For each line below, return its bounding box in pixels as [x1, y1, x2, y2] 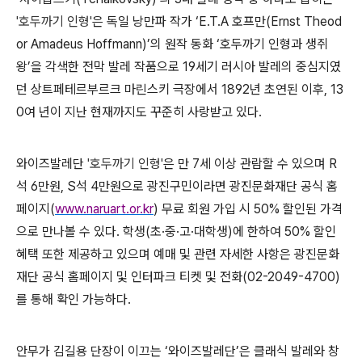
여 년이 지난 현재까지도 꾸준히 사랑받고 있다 [24, 104, 259, 120]
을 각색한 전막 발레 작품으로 [31, 59, 183, 74]
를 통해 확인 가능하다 [16, 292, 128, 307]
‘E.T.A [196, 14, 232, 29]
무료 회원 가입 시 [162, 201, 254, 217]
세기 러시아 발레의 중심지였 [196, 59, 341, 74]
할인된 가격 [283, 201, 343, 217]
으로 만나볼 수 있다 [16, 224, 116, 239]
